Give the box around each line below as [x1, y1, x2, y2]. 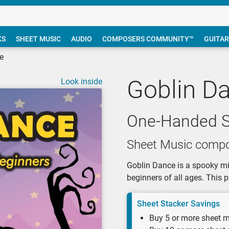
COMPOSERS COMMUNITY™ [102, 35, 194, 43]
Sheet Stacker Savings [137, 199, 222, 209]
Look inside [61, 77, 102, 86]
